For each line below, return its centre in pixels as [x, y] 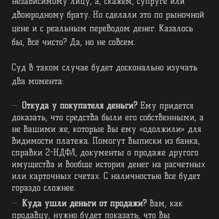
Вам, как [165, 204]
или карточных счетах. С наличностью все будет [106, 176]
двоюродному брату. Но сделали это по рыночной [108, 15]
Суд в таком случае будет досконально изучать [105, 68]
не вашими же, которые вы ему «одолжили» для [107, 129]
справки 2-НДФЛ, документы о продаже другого [105, 153]
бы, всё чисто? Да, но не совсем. [74, 42]
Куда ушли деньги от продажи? [84, 204]
